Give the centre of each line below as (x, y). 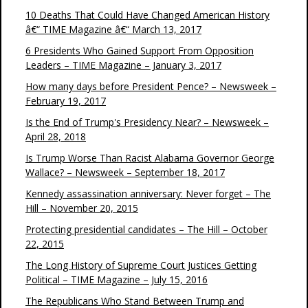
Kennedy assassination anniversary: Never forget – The (148, 194)
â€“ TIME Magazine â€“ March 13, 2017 (113, 29)
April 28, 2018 (56, 136)
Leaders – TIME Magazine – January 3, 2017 (123, 65)
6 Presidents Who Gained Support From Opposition (140, 51)
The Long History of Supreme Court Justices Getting (141, 265)
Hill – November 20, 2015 (82, 208)
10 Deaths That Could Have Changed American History (147, 15)
